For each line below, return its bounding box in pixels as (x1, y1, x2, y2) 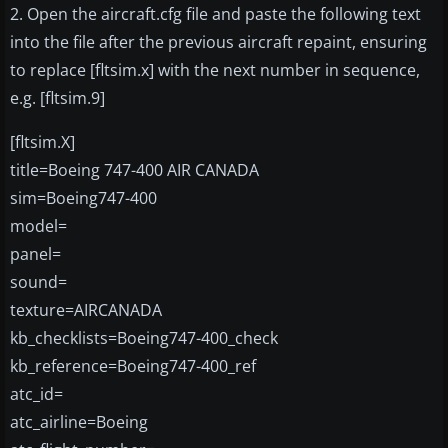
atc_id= (10, 383, 63, 406)
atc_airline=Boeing (10, 411, 148, 434)
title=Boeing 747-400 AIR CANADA (10, 159, 259, 182)
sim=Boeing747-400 (10, 187, 157, 210)
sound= (10, 271, 67, 294)
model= (10, 215, 67, 238)
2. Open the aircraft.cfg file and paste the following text (10, 3, 421, 26)
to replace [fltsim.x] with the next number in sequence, (10, 59, 420, 82)
